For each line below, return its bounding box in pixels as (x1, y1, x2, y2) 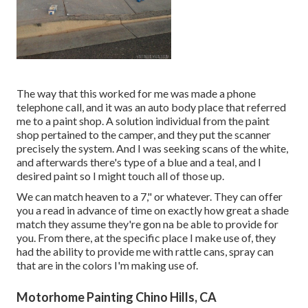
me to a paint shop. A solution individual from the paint (16, 114, 269, 128)
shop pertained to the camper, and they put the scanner (16, 128, 271, 142)
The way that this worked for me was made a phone (16, 87, 256, 100)
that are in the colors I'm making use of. (16, 258, 198, 272)
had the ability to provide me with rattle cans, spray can (16, 245, 274, 258)
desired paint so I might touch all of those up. (16, 169, 224, 183)
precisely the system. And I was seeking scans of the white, (16, 142, 288, 155)
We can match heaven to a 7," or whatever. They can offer (16, 190, 283, 203)
